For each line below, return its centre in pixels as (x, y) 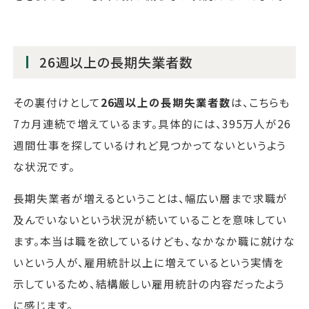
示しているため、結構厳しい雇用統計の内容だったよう (149, 284)
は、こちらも (261, 102)
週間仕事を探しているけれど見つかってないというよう (150, 144)
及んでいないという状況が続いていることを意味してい (150, 220)
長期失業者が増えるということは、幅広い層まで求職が (151, 198)
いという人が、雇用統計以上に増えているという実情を (149, 262)
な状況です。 (44, 166)
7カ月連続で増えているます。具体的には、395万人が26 (152, 123)
